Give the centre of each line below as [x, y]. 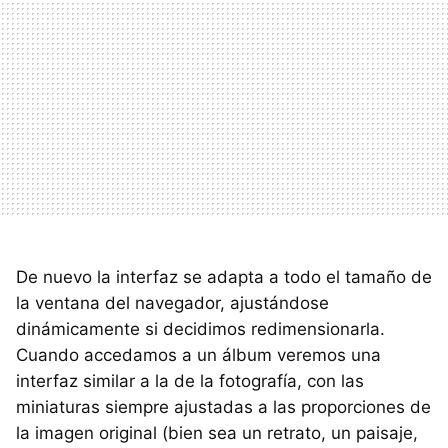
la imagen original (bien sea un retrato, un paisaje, [217, 433]
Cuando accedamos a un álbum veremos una [198, 355]
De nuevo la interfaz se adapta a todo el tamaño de [224, 277]
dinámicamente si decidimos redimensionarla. [200, 329]
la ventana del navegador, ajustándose [172, 303]
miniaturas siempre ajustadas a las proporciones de [223, 407]
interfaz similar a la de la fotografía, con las [190, 381]
